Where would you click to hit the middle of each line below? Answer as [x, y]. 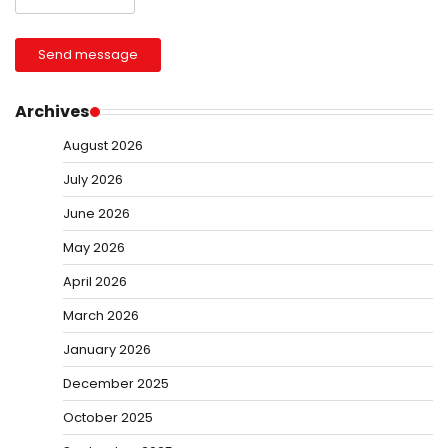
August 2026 [103, 146]
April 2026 [95, 282]
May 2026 [94, 248]
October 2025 [108, 418]
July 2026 [93, 180]
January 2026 [107, 350]
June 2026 [96, 214]
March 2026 [101, 316]
